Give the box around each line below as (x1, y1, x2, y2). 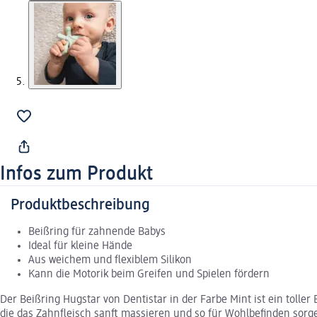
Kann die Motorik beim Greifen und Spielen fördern (28, 268, 270, 280)
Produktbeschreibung (11, 197, 150, 213)
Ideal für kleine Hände (28, 240, 132, 252)
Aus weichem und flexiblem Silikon (28, 254, 192, 266)
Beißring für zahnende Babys (28, 226, 166, 238)
